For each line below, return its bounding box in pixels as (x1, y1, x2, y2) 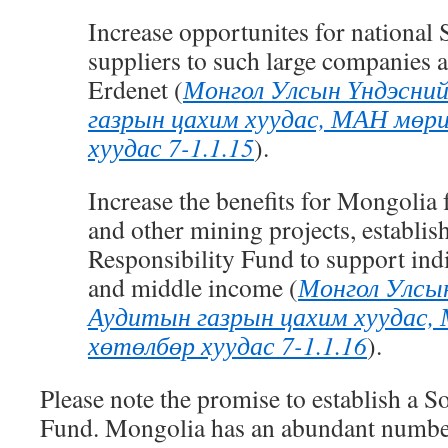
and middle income (88, 270, 289, 304)
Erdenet (88, 72, 168, 106)
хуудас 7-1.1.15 (88, 130, 254, 164)
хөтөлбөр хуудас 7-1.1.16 (88, 328, 367, 362)
